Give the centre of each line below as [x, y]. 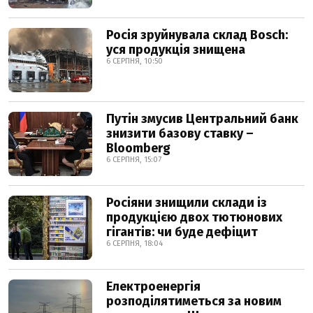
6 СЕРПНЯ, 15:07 [134, 160]
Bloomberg [138, 148]
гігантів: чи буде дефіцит [182, 232]
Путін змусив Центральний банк [202, 119]
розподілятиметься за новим [194, 301]
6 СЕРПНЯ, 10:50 [134, 61]
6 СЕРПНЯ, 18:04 [134, 243]
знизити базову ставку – [180, 133]
